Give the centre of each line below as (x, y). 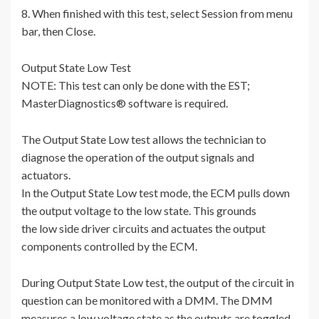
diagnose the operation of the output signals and (138, 157)
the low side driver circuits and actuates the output (143, 229)
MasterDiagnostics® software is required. (125, 103)
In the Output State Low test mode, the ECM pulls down (156, 193)
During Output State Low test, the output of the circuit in (158, 283)
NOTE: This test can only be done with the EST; (136, 85)
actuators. (46, 175)
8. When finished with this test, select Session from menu (157, 14)
